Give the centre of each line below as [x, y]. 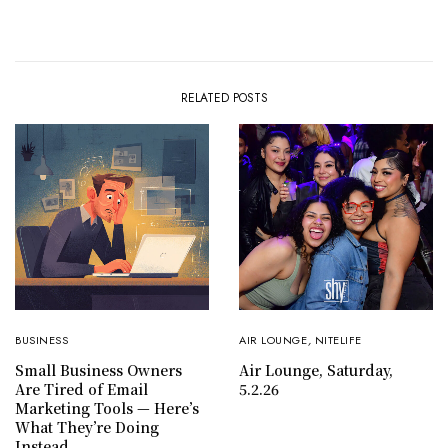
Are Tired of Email [81, 389]
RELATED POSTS [224, 98]
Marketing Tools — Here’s [107, 408]
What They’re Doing [87, 427]
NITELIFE [338, 340]
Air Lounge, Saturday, [316, 370]
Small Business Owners [98, 370]
